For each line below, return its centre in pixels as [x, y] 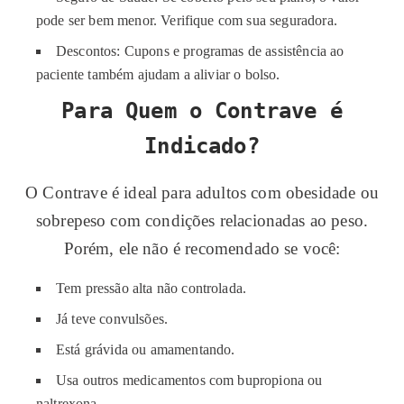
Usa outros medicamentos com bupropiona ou [189, 380]
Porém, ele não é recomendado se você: [202, 248]
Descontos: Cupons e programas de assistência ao [200, 51]
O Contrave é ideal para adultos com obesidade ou [202, 193]
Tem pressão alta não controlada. [151, 288]
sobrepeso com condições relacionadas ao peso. [202, 220]
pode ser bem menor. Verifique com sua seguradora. [187, 20]
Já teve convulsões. [112, 319]
